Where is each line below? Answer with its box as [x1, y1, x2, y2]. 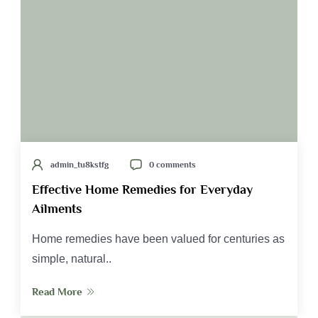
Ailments [32, 202, 82, 216]
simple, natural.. [32, 253, 111, 265]
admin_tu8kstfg [50, 160, 109, 170]
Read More [32, 285, 82, 298]
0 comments [149, 160, 196, 170]
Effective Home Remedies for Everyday [32, 182, 253, 197]
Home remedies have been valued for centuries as [32, 233, 285, 246]
